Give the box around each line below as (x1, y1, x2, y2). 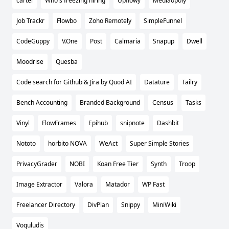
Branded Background (80, 98, 140, 107)
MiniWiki (152, 200, 176, 210)
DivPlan (87, 200, 109, 210)
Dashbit (157, 119, 179, 128)
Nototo (16, 139, 36, 148)
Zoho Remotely (89, 16, 131, 26)
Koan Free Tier (97, 159, 139, 169)
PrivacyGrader (16, 159, 57, 169)
